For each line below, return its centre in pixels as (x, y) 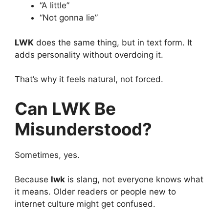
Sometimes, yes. (47, 155)
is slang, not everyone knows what (134, 180)
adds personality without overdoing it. (89, 55)
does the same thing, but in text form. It (113, 42)
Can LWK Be (65, 108)
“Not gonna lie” (69, 18)
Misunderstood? (83, 129)
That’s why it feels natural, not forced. (89, 79)
